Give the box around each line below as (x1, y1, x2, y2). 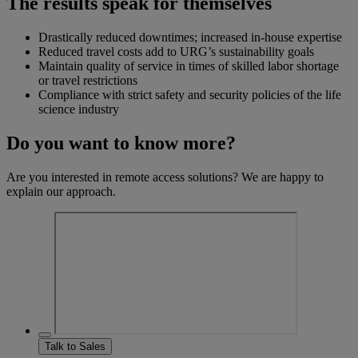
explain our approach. (6, 184, 116, 198)
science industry (38, 101, 119, 116)
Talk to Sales (45, 340, 105, 352)
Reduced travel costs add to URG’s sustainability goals (38, 44, 314, 58)
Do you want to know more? (6, 132, 236, 153)
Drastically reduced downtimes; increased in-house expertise (38, 30, 342, 44)
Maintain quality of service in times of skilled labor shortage (38, 58, 339, 73)
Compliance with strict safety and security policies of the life (38, 87, 341, 101)
